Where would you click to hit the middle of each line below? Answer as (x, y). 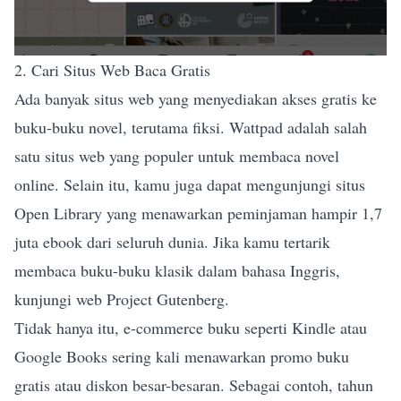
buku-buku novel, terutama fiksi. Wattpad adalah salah (191, 128)
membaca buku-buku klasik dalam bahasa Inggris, (177, 271)
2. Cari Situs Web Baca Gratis (112, 70)
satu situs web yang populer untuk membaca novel (177, 156)
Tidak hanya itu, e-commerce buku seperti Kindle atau (191, 328)
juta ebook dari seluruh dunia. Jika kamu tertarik (172, 242)
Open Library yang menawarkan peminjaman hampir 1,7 (198, 213)
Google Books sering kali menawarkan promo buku (182, 357)
